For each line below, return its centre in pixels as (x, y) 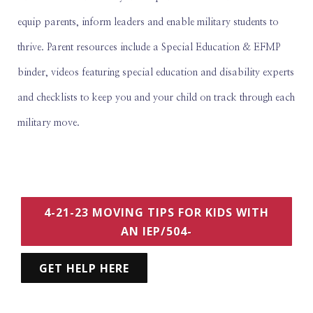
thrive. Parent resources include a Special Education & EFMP (149, 47)
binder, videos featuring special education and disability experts (156, 72)
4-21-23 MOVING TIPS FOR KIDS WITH (156, 212)
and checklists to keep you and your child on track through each (156, 97)
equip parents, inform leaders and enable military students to (148, 22)
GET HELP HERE (84, 268)
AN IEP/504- (156, 231)
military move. (49, 123)
